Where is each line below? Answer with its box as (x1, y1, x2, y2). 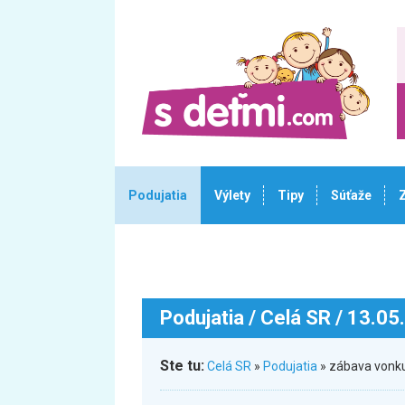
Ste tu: (160, 357, 204, 374)
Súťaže (331, 188, 372, 202)
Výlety (214, 188, 250, 202)
